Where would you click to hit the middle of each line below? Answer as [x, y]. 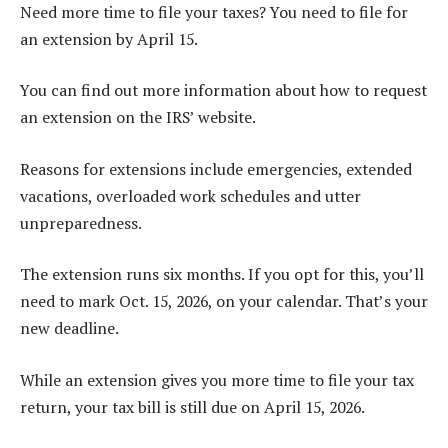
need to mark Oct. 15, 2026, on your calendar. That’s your [224, 301]
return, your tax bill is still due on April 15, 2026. [192, 406]
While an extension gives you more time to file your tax [217, 379]
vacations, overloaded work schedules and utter [190, 195]
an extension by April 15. [109, 38]
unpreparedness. [81, 222]
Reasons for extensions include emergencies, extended [216, 168]
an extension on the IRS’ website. [138, 117]
